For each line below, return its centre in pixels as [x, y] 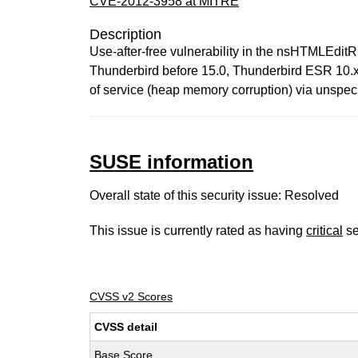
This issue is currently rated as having [198, 231]
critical [325, 231]
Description [126, 34]
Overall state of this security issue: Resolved [215, 195]
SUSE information [172, 162]
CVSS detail [126, 327]
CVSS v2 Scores [131, 296]
